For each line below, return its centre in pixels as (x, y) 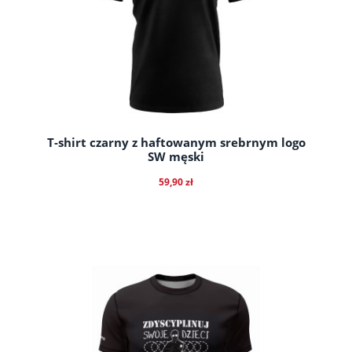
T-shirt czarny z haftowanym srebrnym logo (176, 142)
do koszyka (176, 278)
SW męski (176, 156)
